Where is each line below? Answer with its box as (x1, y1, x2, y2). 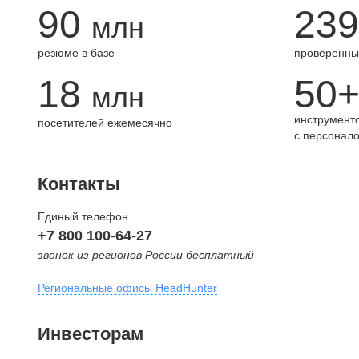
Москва (38, 317, 80, 329)
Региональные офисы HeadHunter (38, 281, 217, 294)
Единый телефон (38, 210, 128, 223)
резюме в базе (38, 46, 115, 59)
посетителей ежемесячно (38, 116, 172, 129)
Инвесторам (38, 324, 143, 344)
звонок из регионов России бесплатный (38, 248, 254, 261)
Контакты (38, 174, 120, 194)
